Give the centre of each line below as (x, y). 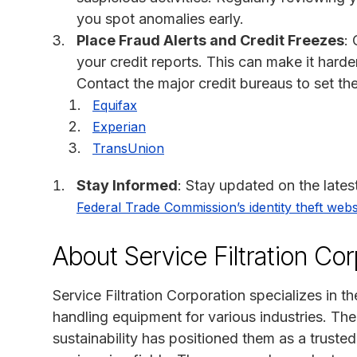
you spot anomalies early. (160, 18)
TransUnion (128, 148)
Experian (119, 126)
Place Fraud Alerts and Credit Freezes (210, 40)
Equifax (115, 105)
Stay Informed (127, 185)
